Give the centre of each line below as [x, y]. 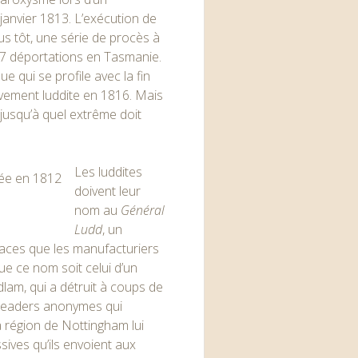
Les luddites [109, 172]
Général [143, 210]
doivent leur [108, 191]
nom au [98, 210]
